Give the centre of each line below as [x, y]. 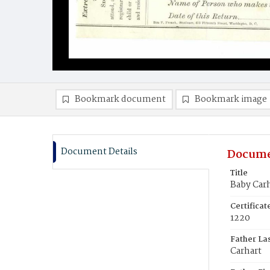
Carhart [246, 251]
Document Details [99, 152]
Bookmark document [120, 99]
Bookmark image [231, 99]
